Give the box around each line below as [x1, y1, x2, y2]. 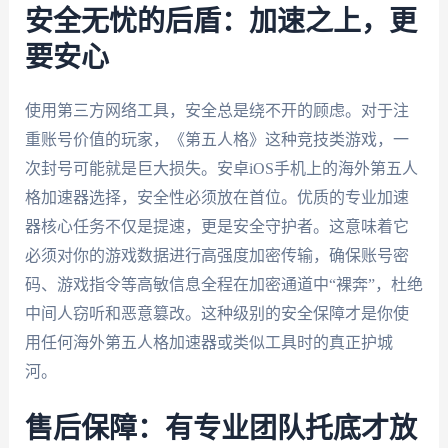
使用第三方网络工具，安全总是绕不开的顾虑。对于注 [24, 101, 409, 119]
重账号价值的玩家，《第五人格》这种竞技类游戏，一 [24, 130, 409, 148]
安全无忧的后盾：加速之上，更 [24, 7, 417, 36]
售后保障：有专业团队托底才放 [24, 415, 417, 444]
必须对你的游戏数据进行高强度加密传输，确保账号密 [24, 246, 409, 264]
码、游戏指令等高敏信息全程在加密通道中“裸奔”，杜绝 [24, 275, 423, 293]
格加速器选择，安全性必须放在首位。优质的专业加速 [24, 188, 409, 206]
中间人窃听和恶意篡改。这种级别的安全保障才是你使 [24, 304, 409, 322]
